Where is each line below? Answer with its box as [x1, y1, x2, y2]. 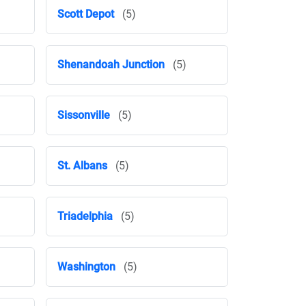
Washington [57, 260, 115, 273]
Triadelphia [57, 210, 113, 223]
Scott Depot [57, 8, 114, 20]
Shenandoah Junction [57, 58, 165, 71]
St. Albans [57, 159, 107, 172]
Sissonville [57, 109, 110, 122]
